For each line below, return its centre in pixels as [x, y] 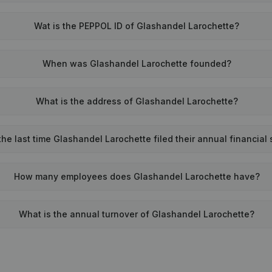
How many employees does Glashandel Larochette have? [137, 176]
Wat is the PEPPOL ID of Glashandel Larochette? [137, 26]
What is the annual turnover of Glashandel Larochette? [137, 214]
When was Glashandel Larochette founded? [137, 63]
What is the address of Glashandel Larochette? [137, 101]
